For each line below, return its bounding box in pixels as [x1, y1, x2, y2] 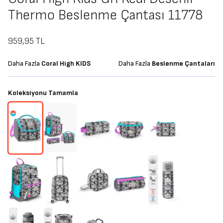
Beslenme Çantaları [152, 59, 215, 68]
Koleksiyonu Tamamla [8, 89, 78, 97]
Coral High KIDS [41, 59, 91, 68]
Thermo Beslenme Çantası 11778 [8, 7, 203, 23]
